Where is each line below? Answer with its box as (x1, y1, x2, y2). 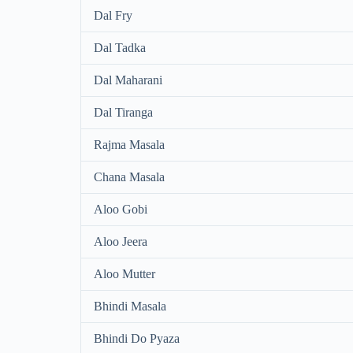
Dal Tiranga (94, 105, 153, 119)
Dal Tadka (94, 40, 146, 54)
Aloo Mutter (94, 266, 155, 281)
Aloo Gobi (94, 202, 147, 216)
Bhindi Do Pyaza (94, 331, 180, 345)
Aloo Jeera (94, 234, 147, 248)
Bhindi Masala (94, 299, 166, 313)
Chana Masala (94, 169, 165, 184)
